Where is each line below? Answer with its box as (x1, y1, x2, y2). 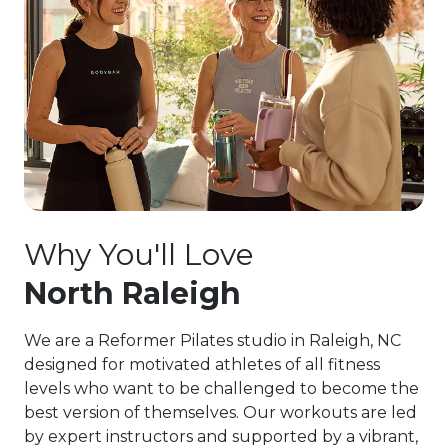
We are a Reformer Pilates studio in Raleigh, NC (24, 330, 401, 350)
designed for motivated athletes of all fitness (24, 354, 380, 374)
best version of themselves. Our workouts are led (24, 402, 417, 422)
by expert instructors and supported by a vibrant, (24, 426, 418, 446)
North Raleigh (24, 274, 241, 312)
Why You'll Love (24, 235, 254, 273)
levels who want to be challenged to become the (24, 378, 419, 398)
